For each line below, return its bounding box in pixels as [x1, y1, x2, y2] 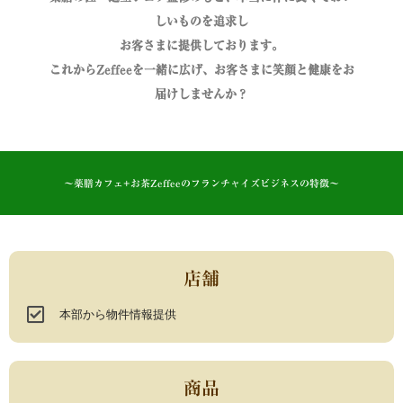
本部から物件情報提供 [58, 307, 176, 321]
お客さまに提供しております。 [120, 39, 283, 51]
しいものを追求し [155, 14, 248, 27]
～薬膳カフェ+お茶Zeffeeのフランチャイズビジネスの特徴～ [64, 177, 339, 188]
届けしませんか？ [155, 87, 248, 100]
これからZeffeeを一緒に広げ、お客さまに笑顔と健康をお [49, 63, 354, 76]
